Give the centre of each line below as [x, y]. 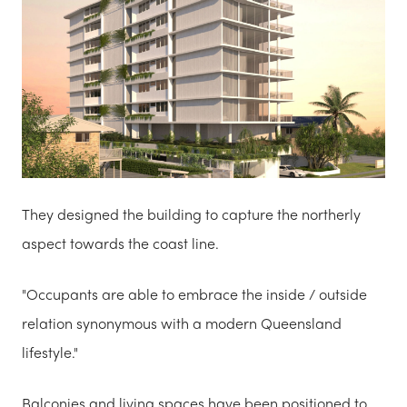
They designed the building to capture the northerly [191, 213]
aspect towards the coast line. [120, 243]
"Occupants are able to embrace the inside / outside [194, 293]
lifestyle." [50, 352]
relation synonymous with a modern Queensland [182, 323]
